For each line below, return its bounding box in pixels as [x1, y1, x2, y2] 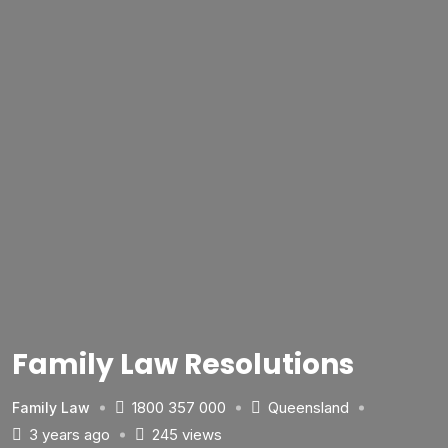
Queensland [268, 398, 349, 417]
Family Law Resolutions [12, 345, 354, 384]
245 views [152, 425, 222, 444]
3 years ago [29, 425, 110, 444]
